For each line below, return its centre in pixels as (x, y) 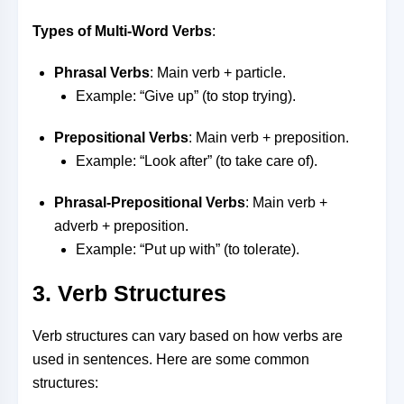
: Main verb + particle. (218, 73)
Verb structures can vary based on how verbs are (188, 336)
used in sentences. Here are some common (171, 359)
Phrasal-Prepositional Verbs (150, 202)
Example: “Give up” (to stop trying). (186, 96)
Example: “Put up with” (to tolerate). (188, 249)
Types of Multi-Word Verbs (122, 31)
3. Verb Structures (129, 293)
